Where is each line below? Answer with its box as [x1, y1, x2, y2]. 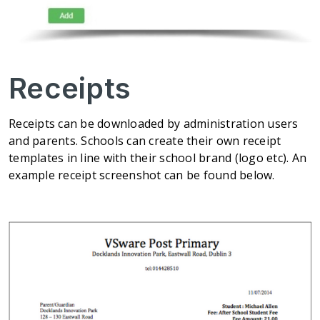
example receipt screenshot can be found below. [9, 167, 275, 184]
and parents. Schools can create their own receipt [9, 133, 281, 149]
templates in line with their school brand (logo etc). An [9, 150, 306, 166]
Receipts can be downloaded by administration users [9, 116, 299, 132]
